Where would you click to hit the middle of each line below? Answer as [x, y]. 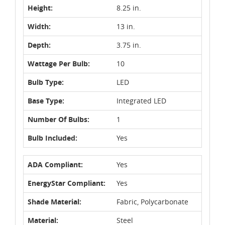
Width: [39, 26]
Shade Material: [54, 201]
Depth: [39, 45]
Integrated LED [141, 100]
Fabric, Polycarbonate [152, 201]
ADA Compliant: [55, 164]
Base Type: [46, 100]
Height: [40, 8]
